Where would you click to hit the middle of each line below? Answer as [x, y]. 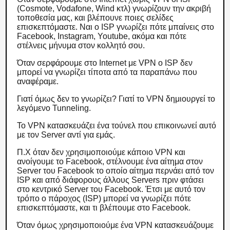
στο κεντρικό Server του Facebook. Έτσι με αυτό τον [111, 189]
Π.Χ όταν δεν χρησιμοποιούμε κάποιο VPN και [101, 152]
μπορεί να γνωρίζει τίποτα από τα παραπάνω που [107, 72]
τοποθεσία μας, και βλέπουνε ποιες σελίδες [95, 18]
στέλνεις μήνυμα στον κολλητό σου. [82, 45]
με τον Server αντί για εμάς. [67, 135]
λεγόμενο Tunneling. [55, 108]
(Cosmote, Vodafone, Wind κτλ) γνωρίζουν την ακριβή [114, 8]
